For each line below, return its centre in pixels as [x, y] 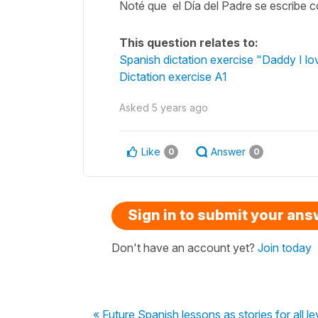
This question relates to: [189, 42]
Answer [228, 151]
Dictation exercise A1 [173, 76]
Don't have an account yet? [185, 247]
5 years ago [180, 107]
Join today [285, 247]
